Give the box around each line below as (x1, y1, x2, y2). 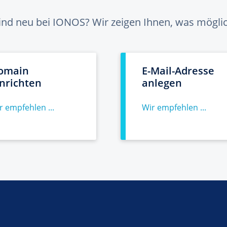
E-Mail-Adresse (142, 64, 214, 78)
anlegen (142, 76, 182, 90)
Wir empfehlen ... (142, 102, 206, 113)
